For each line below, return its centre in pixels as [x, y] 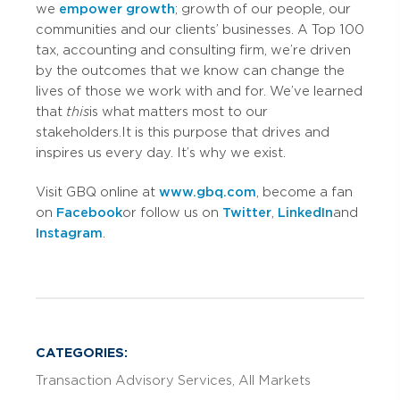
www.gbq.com [208, 192]
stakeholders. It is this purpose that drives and [183, 132]
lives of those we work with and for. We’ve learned [199, 91]
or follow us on [172, 212]
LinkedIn [305, 212]
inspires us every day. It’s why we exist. [161, 153]
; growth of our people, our [263, 9]
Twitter [247, 212]
